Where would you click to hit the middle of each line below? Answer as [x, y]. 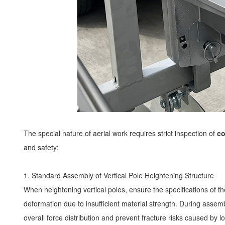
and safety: [43, 147]
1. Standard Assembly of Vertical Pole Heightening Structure [121, 175]
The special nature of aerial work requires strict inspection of [120, 133]
